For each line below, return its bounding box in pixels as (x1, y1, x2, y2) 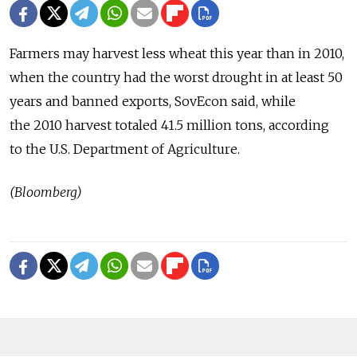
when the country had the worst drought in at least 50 (10, 69, 343, 85)
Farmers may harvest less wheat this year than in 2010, (10, 45, 344, 61)
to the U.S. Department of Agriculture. (10, 140, 240, 157)
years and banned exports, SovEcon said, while (10, 92, 296, 109)
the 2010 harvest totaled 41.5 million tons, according (10, 116, 329, 133)
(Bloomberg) (10, 183, 82, 200)
